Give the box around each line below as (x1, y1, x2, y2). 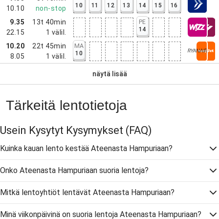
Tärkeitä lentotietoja (6, 98, 127, 113)
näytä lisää (92, 69, 127, 78)
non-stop (35, 4, 66, 12)
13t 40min (32, 18, 66, 26)
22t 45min (32, 42, 66, 50)
